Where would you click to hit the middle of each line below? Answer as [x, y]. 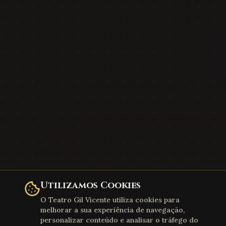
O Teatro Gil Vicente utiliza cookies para [110, 200]
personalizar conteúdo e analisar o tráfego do [119, 220]
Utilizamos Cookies [91, 185]
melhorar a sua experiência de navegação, [112, 210]
